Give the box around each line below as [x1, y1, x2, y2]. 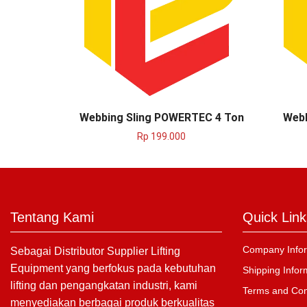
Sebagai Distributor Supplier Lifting [10, 245, 180, 257]
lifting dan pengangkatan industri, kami [10, 279, 197, 291]
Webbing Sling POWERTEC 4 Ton [79, 110, 244, 124]
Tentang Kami [10, 209, 94, 225]
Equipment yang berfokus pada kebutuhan [10, 262, 216, 274]
